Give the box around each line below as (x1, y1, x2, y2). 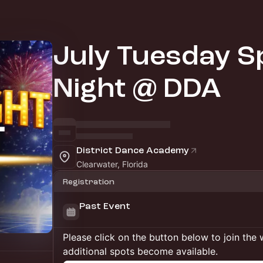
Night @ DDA (53, 73, 221, 104)
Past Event (79, 201, 130, 211)
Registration (63, 177, 114, 186)
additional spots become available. (63, 245, 218, 257)
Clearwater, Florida (76, 159, 148, 169)
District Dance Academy (76, 145, 189, 156)
